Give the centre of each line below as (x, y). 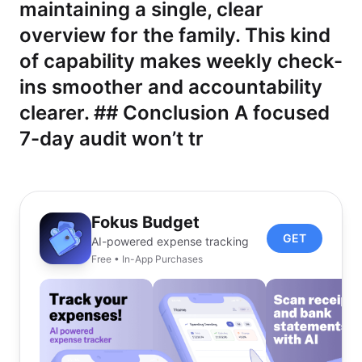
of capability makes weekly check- (181, 61)
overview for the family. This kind (175, 35)
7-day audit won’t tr (112, 139)
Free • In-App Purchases (147, 259)
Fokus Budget (145, 222)
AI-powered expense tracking (170, 241)
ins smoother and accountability (171, 87)
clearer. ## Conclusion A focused (175, 113)
